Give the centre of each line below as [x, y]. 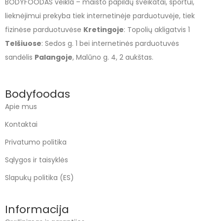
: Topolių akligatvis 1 [157, 30]
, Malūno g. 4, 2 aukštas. [113, 57]
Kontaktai [21, 125]
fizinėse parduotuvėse [44, 30]
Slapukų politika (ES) [39, 178]
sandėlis [20, 57]
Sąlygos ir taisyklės [37, 160]
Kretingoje [104, 30]
